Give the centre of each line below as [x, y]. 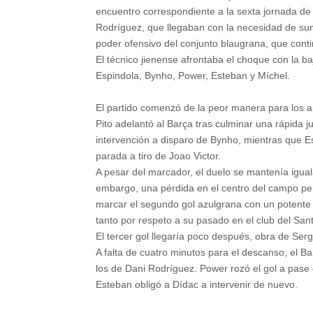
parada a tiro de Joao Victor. [158, 156]
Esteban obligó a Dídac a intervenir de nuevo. [197, 284]
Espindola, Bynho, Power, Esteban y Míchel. [193, 75]
